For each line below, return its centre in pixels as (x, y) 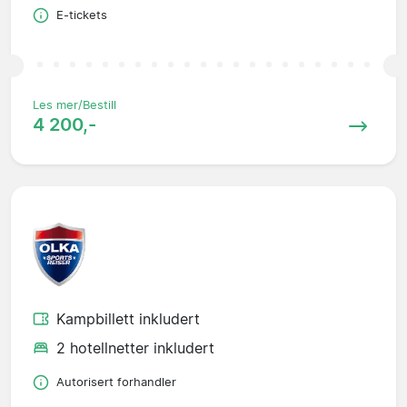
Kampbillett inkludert (128, 319)
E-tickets (82, 15)
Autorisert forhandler (116, 382)
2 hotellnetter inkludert (135, 348)
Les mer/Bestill (74, 105)
